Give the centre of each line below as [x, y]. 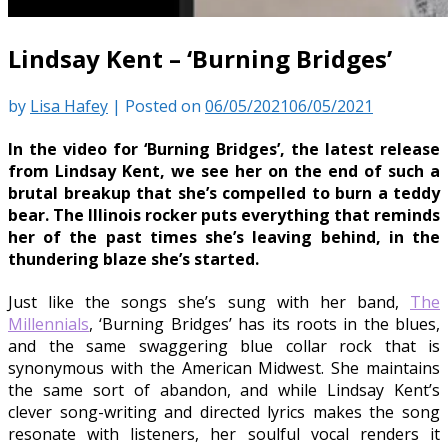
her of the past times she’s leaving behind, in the [224, 237]
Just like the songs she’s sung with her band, [209, 302]
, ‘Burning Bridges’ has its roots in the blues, [264, 324]
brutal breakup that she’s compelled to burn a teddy [224, 193]
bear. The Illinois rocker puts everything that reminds [224, 215]
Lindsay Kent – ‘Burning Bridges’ [200, 58]
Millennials [48, 324]
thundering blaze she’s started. [133, 259]
